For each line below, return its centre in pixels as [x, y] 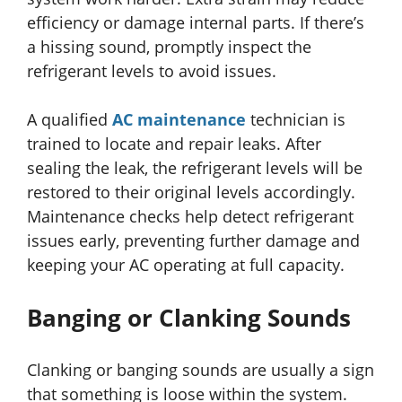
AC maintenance [179, 120]
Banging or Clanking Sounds [189, 318]
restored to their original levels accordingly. [191, 192]
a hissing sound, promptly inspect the [169, 47]
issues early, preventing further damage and [193, 241]
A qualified [70, 120]
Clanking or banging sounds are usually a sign [201, 370]
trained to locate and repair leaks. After [174, 144]
